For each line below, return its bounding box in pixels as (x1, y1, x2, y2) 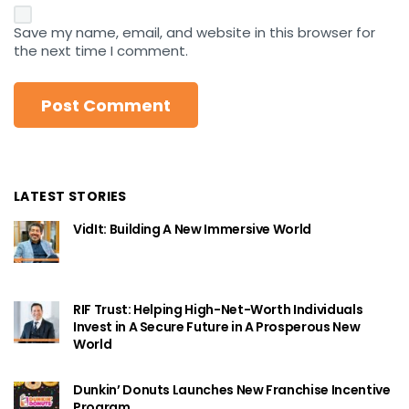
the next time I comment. (14, 41, 188, 61)
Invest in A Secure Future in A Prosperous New (73, 318, 361, 337)
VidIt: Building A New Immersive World (73, 220, 314, 239)
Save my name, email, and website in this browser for (14, 23, 375, 43)
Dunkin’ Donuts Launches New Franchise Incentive (73, 381, 391, 400)
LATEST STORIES (14, 187, 127, 206)
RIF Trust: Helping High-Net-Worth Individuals (73, 300, 363, 320)
